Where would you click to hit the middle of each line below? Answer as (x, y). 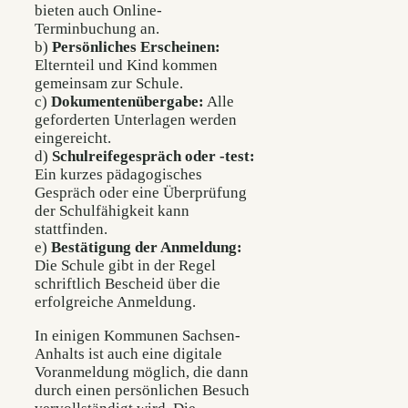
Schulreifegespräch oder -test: (153, 156)
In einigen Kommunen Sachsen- (138, 336)
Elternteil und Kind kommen (126, 65)
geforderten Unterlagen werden (136, 119)
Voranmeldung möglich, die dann (142, 372)
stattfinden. (71, 229)
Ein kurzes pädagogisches (118, 174)
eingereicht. (73, 138)
